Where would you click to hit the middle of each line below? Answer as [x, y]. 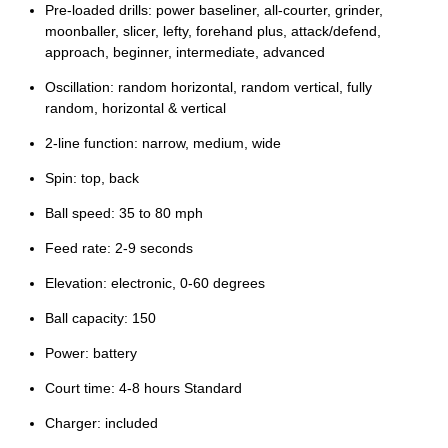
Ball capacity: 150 [100, 317]
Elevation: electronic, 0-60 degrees [155, 282]
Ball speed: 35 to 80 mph [124, 212]
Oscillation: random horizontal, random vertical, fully [208, 86]
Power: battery [91, 352]
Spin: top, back [92, 177]
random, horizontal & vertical [135, 107]
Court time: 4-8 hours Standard [143, 387]
